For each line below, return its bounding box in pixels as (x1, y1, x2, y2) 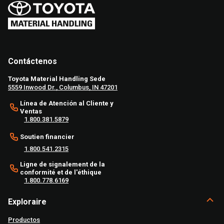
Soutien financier (20, 132, 74, 140)
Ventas (20, 107, 42, 115)
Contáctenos (8, 56, 57, 66)
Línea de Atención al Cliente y (20, 99, 113, 107)
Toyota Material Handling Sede (8, 74, 105, 82)
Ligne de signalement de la (20, 160, 105, 168)
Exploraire (8, 196, 46, 206)
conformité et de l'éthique (20, 168, 101, 176)
